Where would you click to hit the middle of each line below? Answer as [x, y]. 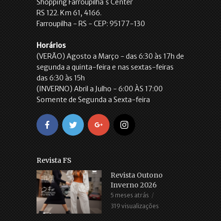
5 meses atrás [130, 195]
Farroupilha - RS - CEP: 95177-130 [91, 24]
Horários [51, 46]
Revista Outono [137, 175]
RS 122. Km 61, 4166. [69, 13]
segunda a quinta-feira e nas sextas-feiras [105, 67]
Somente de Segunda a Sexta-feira [93, 100]
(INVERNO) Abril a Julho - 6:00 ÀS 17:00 [100, 89]
